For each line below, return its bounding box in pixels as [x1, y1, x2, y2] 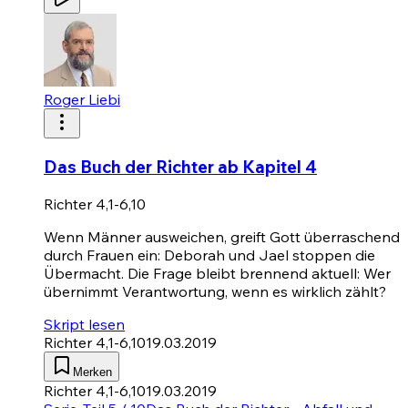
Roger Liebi [44, 90, 120, 109]
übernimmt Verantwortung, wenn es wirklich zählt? [44, 281, 386, 301]
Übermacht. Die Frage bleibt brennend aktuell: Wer [44, 263, 391, 282]
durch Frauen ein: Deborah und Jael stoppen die [44, 245, 375, 264]
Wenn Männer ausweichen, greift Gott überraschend [44, 227, 400, 246]
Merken [73, 364, 112, 379]
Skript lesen [44, 314, 125, 333]
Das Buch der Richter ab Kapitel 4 [44, 156, 317, 178]
